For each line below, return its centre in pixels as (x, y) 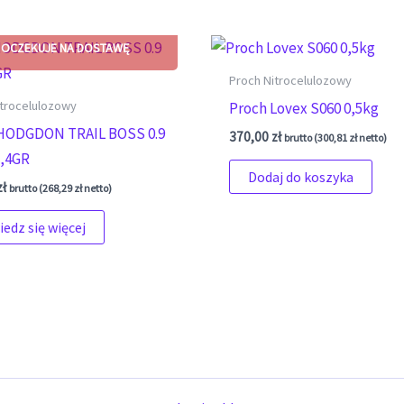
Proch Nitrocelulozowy (291, 81)
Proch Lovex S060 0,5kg (304, 108)
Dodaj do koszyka (301, 176)
